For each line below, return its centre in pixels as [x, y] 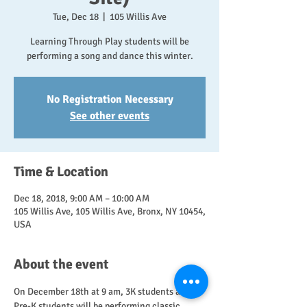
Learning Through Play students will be [110, 41]
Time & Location [61, 172]
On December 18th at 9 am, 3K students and [103, 292]
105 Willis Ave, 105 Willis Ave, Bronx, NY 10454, [110, 211]
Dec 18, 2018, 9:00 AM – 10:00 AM [82, 198]
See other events [110, 116]
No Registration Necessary [110, 99]
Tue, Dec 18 [76, 17]
